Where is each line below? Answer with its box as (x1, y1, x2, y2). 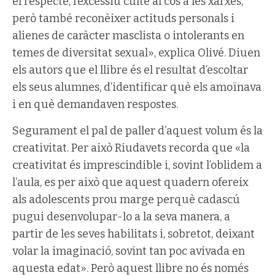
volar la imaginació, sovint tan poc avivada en (12, 244, 245, 258)
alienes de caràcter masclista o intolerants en (12, 29, 244, 42)
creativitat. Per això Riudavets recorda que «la (12, 141, 250, 155)
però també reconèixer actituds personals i (12, 12, 234, 25)
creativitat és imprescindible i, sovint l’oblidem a (12, 158, 262, 172)
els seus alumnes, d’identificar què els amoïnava (12, 80, 261, 94)
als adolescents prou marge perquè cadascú (12, 193, 240, 206)
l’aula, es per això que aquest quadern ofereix (12, 176, 249, 189)
